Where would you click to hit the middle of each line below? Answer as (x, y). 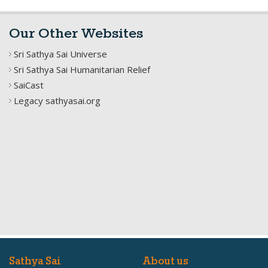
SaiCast (29, 85)
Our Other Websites (76, 34)
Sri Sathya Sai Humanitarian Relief (82, 69)
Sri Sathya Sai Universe (60, 54)
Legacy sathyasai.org (57, 100)
